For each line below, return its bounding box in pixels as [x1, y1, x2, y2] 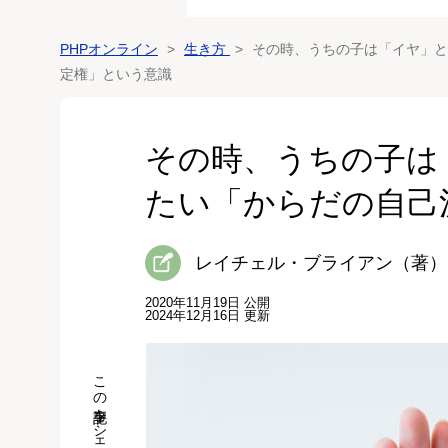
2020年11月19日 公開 [145, 295, 270, 311]
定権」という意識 [60, 66, 172, 83]
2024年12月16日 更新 [145, 308, 270, 324]
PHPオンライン [60, 41, 158, 58]
